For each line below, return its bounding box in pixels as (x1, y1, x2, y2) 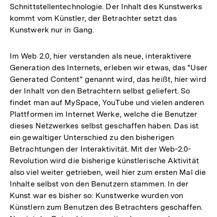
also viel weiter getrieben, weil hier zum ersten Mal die (10, 167, 206, 177)
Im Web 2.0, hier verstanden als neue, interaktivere (10, 51, 192, 61)
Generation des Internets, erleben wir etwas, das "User (10, 62, 207, 72)
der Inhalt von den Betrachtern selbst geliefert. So (10, 86, 190, 95)
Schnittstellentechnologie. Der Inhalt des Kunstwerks (10, 1, 202, 11)
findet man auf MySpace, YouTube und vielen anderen (10, 97, 204, 107)
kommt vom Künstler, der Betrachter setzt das (10, 13, 177, 23)
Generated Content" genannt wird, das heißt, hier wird (10, 74, 206, 84)
